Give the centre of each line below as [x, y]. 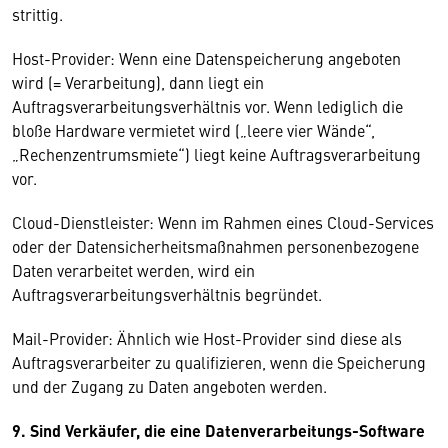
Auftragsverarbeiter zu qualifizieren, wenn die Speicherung [219, 362]
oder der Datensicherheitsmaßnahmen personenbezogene [215, 246]
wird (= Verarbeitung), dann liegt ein [138, 82]
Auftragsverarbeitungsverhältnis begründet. [167, 294]
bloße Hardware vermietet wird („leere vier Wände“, [193, 130]
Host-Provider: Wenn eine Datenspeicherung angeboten [206, 58]
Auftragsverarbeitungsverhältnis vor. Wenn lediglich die [207, 106]
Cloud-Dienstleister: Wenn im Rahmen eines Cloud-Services [223, 222]
